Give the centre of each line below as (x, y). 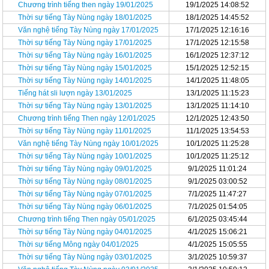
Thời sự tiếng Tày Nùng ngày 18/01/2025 (85, 17)
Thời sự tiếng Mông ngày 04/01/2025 (79, 244)
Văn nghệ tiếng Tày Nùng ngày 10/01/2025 (89, 144)
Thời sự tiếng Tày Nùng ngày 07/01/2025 (85, 194)
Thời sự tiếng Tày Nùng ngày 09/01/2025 (85, 169)
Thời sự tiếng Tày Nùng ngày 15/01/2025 (85, 68)
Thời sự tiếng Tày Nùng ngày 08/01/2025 (85, 181)
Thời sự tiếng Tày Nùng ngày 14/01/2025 (85, 80)
